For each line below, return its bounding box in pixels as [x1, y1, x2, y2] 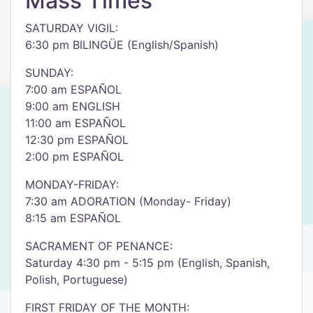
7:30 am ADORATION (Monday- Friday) [25, 194, 231, 208]
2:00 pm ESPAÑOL [25, 150, 124, 163]
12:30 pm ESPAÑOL [25, 133, 129, 147]
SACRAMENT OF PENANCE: [25, 239, 173, 253]
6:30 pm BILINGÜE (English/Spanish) [25, 38, 219, 52]
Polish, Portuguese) [25, 272, 128, 286]
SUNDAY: [25, 66, 73, 80]
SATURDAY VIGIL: [25, 21, 118, 35]
